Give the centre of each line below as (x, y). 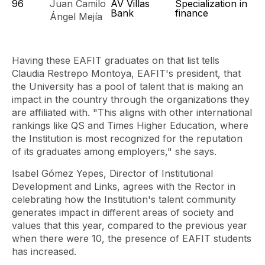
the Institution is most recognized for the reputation (127, 138)
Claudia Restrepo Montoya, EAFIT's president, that (126, 73)
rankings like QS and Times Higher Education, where (130, 125)
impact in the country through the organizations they (131, 99)
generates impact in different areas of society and (123, 212)
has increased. (44, 251)
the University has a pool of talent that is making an (127, 86)
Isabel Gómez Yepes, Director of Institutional (112, 173)
